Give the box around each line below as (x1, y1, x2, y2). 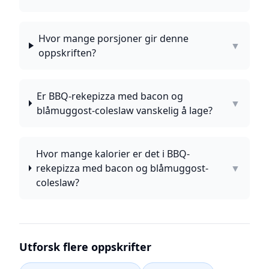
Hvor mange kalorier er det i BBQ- (35, 147, 190, 160)
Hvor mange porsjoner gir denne (38, 32, 189, 45)
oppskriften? (38, 46, 96, 59)
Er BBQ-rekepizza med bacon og (36, 89, 183, 103)
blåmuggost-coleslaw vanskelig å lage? (36, 104, 213, 117)
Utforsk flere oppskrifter (19, 240, 151, 254)
